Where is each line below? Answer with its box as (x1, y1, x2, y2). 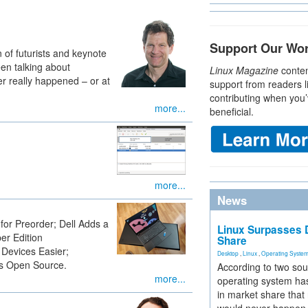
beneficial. (210, 104, 254, 118)
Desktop (217, 249, 239, 257)
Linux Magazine (210, 63, 278, 77)
